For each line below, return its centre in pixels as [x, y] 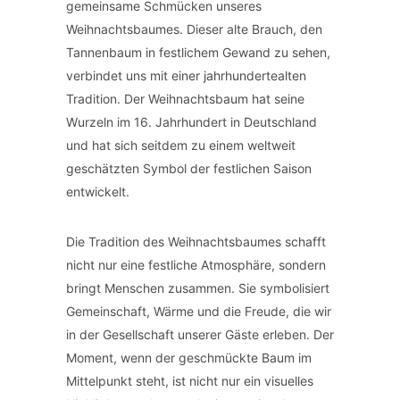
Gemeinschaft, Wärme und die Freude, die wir [199, 311]
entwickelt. [98, 192]
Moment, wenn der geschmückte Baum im [189, 358]
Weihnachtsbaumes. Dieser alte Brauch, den [194, 29]
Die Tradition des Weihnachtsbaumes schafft [196, 242]
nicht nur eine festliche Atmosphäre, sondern [196, 265]
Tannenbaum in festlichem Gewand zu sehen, [198, 52]
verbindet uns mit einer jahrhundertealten [186, 75]
